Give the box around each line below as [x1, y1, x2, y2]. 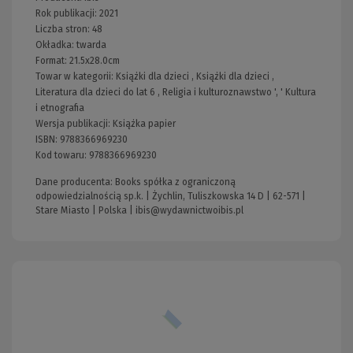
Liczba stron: [35, 23, 92, 35]
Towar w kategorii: [35, 70, 116, 82]
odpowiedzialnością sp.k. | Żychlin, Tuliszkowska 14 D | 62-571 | [35, 190, 306, 202]
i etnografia [35, 102, 84, 113]
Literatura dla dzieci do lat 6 [35, 86, 155, 98]
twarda [76, 39, 106, 50]
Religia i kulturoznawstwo [162, 86, 272, 98]
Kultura [285, 86, 316, 98]
